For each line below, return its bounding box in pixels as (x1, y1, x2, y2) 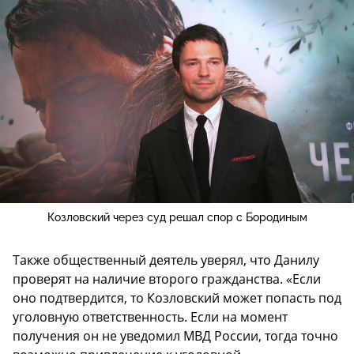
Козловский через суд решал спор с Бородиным (47, 211, 307, 224)
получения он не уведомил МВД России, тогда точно (13, 327, 338, 345)
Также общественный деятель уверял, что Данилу (13, 251, 319, 269)
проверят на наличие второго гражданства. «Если (13, 270, 321, 288)
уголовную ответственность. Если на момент (13, 308, 288, 326)
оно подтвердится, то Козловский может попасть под (13, 289, 341, 307)
